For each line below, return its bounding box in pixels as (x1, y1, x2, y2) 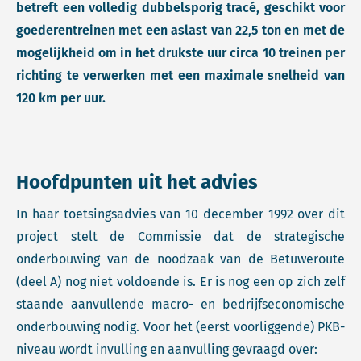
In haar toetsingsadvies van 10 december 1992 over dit (16, 206, 345, 222)
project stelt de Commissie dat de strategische (16, 229, 345, 244)
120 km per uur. (16, 90, 109, 106)
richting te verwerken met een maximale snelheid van (16, 68, 345, 83)
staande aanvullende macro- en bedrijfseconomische (16, 297, 345, 312)
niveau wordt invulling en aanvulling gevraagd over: (16, 342, 321, 357)
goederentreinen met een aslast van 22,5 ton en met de (16, 23, 345, 38)
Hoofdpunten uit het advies (16, 171, 258, 193)
